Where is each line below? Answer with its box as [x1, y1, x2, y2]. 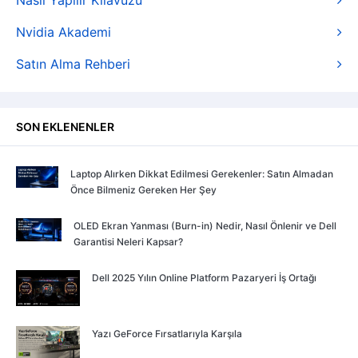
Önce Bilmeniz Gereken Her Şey [70, 184, 217, 196]
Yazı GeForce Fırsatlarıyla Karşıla [92, 327, 242, 340]
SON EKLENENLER [16, 120, 114, 133]
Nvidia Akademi [16, 24, 111, 40]
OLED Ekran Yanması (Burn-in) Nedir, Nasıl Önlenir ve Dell [74, 220, 337, 232]
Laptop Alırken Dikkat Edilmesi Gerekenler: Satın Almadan [70, 168, 333, 180]
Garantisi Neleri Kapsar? [74, 236, 184, 248]
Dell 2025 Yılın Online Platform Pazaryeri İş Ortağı [92, 272, 316, 284]
